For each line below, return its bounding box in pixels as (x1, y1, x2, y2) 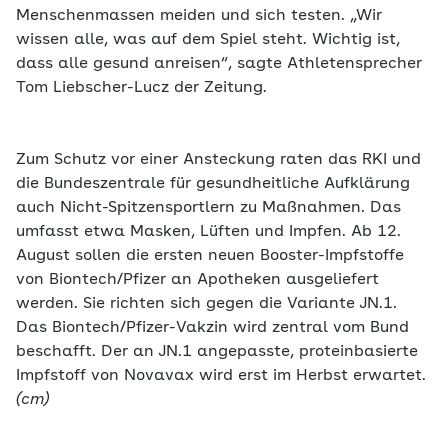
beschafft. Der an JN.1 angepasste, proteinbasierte (16, 344, 418, 360)
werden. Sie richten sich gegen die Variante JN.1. (16, 296, 397, 312)
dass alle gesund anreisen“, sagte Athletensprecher (16, 56, 422, 72)
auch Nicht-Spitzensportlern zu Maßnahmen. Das (16, 200, 401, 216)
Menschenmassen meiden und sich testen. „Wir (16, 8, 382, 24)
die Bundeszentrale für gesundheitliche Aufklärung (16, 176, 410, 192)
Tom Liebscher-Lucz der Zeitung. (16, 80, 267, 96)
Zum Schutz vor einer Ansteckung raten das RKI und (16, 152, 421, 168)
